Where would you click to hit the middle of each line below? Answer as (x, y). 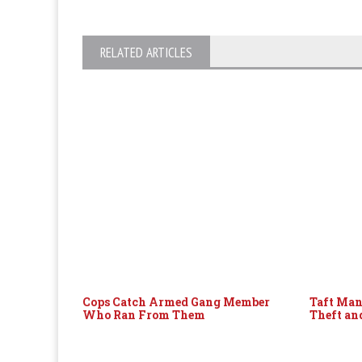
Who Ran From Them (144, 315)
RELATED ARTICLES (146, 53)
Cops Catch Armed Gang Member (176, 302)
